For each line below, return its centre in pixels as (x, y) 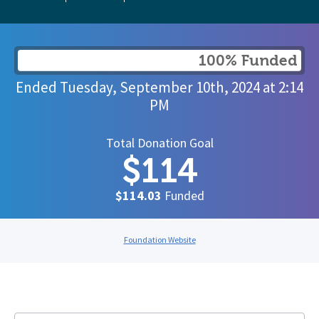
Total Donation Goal (159, 143)
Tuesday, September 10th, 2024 (160, 88)
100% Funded (248, 61)
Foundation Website (159, 239)
